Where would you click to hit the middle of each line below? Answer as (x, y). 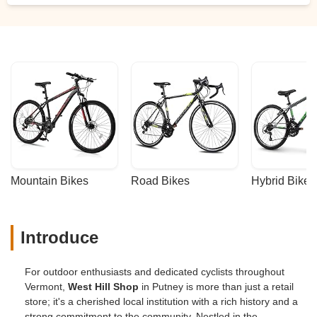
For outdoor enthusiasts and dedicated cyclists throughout (155, 271)
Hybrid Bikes (283, 181)
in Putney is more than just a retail (216, 286)
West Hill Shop (103, 286)
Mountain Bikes (50, 181)
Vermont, (46, 286)
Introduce (59, 237)
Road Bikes (160, 181)
